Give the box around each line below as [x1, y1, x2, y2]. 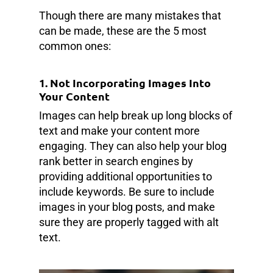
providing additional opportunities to [39, 170, 212, 183]
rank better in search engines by [39, 155, 193, 168]
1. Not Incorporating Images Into [39, 76, 211, 90]
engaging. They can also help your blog [39, 140, 227, 152]
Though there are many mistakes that [39, 9, 221, 22]
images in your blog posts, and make [39, 200, 215, 213]
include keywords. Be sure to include [39, 185, 214, 198]
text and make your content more [39, 124, 200, 137]
